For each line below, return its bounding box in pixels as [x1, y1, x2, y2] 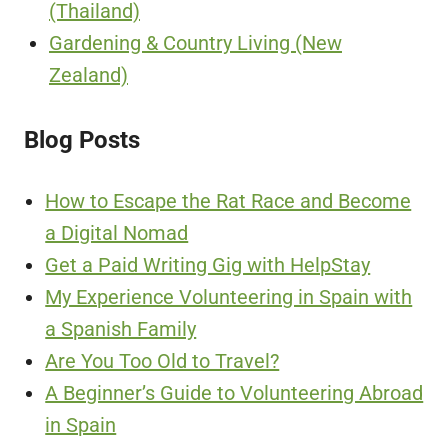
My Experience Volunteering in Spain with [45, 284, 413, 309]
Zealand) [49, 63, 128, 88]
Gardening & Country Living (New [49, 31, 342, 56]
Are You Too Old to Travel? [45, 348, 280, 373]
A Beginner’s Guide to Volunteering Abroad [45, 380, 424, 405]
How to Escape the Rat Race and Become [45, 188, 412, 213]
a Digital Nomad [45, 220, 189, 245]
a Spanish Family [45, 316, 197, 341]
